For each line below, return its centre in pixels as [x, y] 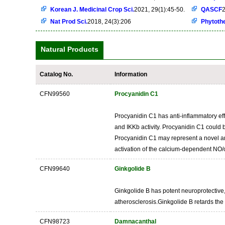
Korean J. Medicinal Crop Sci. [92, 10]
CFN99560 [55, 94]
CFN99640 [55, 169]
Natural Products [70, 49]
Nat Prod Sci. [69, 22]
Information [131, 74]
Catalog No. [56, 74]
